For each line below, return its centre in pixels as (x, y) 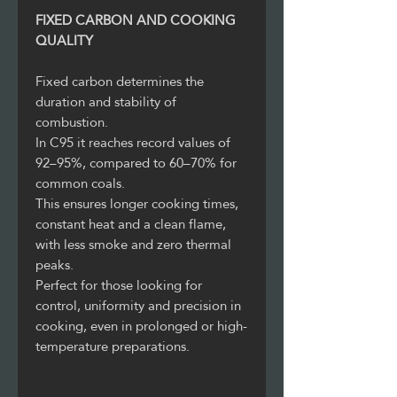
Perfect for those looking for (119, 284)
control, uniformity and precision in (138, 305)
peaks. (54, 264)
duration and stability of (106, 101)
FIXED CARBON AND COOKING (136, 19)
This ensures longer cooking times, (137, 203)
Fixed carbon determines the (120, 81)
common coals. (80, 183)
